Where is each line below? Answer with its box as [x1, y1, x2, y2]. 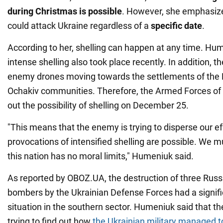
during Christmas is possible [7, 5, 122, 16]
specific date [151, 20, 202, 31]
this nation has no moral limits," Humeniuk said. [7, 150, 194, 161]
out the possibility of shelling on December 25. [7, 100, 189, 111]
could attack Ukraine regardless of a [7, 20, 151, 31]
